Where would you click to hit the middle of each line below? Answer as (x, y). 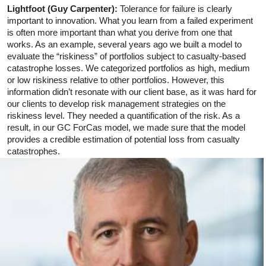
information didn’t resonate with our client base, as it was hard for (132, 91)
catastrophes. (34, 151)
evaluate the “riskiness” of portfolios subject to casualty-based (126, 56)
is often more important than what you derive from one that (120, 32)
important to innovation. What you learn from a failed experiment (130, 20)
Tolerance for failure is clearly (176, 8)
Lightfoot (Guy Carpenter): (64, 8)
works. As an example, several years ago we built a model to (124, 44)
